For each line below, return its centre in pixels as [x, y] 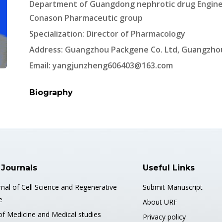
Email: [41, 65]
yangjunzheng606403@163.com [113, 65]
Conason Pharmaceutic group [86, 18]
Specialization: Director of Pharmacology [107, 34]
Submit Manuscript [172, 187]
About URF [160, 202]
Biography [51, 92]
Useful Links [168, 168]
